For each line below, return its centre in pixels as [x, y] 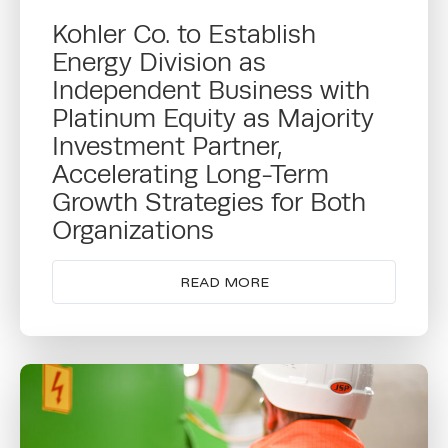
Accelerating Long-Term [190, 174]
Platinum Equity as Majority [213, 118]
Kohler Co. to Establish [184, 34]
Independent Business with [211, 90]
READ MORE [224, 282]
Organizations [133, 230]
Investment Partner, [167, 146]
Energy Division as [159, 62]
